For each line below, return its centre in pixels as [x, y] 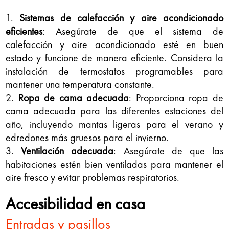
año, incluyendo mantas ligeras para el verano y [114, 124]
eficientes [24, 31]
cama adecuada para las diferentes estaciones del [114, 111]
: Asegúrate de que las [168, 151]
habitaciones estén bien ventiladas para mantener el [114, 164]
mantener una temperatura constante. [80, 84]
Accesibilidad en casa [76, 203]
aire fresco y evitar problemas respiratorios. [93, 177]
